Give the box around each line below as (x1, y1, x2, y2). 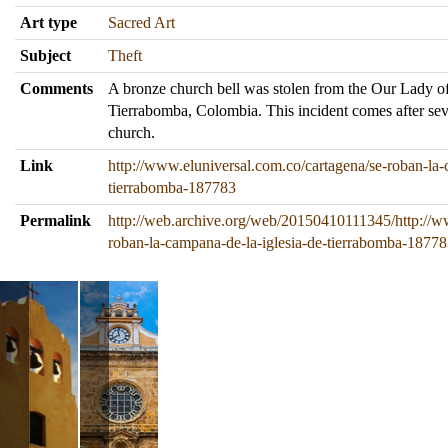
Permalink (20, 212, 91, 229)
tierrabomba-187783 (108, 179, 236, 196)
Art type (20, 14, 77, 31)
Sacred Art (108, 14, 175, 31)
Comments (20, 80, 93, 97)
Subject (20, 47, 71, 64)
